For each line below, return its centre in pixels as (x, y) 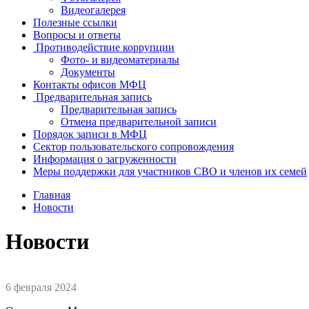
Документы (88, 72)
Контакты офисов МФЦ (90, 85)
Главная (52, 195)
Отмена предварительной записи (139, 122)
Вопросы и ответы (77, 35)
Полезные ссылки (75, 23)
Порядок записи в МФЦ (90, 134)
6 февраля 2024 (41, 288)
